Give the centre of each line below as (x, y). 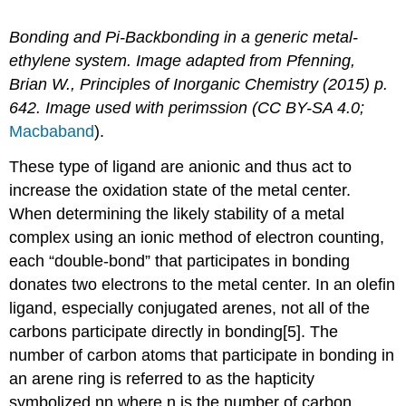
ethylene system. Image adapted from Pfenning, (183, 61)
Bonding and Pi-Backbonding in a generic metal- (184, 38)
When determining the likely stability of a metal (177, 214)
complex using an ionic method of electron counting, (197, 238)
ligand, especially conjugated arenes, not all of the (190, 309)
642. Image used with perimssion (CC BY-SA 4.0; (187, 108)
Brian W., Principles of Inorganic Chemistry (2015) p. (199, 85)
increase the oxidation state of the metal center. (180, 191)
